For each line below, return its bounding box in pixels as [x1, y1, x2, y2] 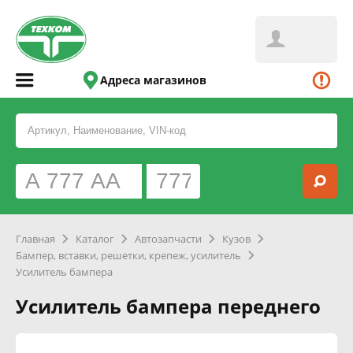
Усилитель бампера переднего [16, 293, 321, 319]
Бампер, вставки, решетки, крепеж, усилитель [16, 248, 241, 262]
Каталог [76, 232, 114, 246]
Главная [16, 232, 55, 246]
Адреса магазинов [100, 72, 207, 87]
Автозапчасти [135, 232, 202, 246]
